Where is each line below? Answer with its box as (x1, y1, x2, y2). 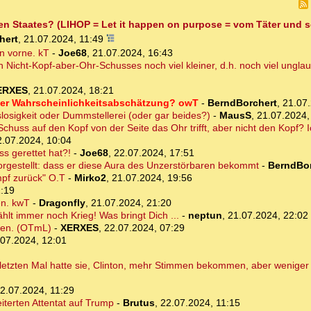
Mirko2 (74, 172, 106, 184)
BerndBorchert (207, 97, 277, 109)
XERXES (60, 222, 99, 234)
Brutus (122, 297, 155, 309)
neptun (187, 210, 222, 221)
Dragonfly (38, 197, 85, 209)
